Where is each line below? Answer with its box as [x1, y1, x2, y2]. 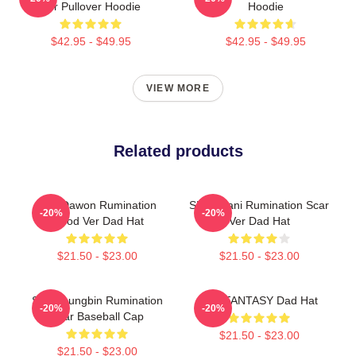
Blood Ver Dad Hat [50, 214, 144, 227]
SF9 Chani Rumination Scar [189, 198, 329, 211]
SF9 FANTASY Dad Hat [200, 293, 318, 307]
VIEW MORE [146, 82, 210, 94]
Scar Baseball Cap [50, 309, 144, 323]
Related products [113, 141, 243, 160]
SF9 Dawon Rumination [37, 198, 157, 211]
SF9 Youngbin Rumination [31, 293, 163, 307]
